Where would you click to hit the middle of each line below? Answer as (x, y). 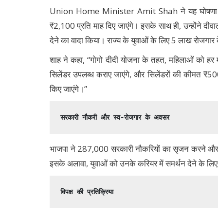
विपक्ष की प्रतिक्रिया (87, 192)
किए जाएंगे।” (68, 89)
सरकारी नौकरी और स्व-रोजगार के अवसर (115, 118)
